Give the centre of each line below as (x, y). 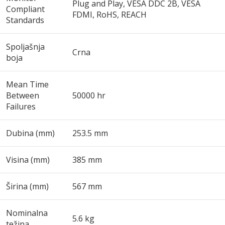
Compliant (25, 9)
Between (23, 95)
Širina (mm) (27, 186)
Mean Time (27, 84)
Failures (21, 106)
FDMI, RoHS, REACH (109, 15)
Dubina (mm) (30, 133)
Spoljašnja (25, 47)
